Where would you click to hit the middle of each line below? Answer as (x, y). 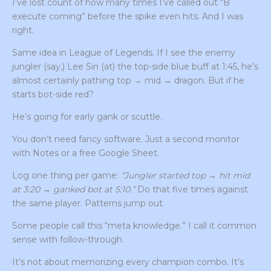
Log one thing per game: (67, 176)
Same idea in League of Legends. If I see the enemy (124, 53)
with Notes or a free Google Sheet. (86, 153)
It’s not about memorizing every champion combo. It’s (128, 262)
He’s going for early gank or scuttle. (87, 117)
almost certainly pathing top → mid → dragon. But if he (128, 81)
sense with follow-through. (68, 240)
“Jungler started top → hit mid (185, 176)
